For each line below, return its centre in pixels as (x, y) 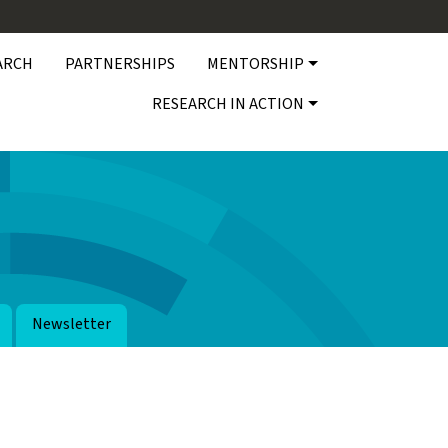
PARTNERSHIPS (120, 63)
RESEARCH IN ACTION (228, 103)
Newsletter (71, 323)
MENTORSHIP (256, 63)
